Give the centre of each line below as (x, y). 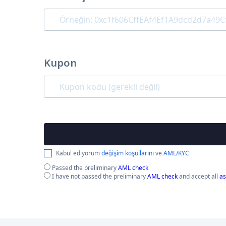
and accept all (199, 176)
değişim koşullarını (128, 153)
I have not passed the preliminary (99, 176)
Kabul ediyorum (79, 153)
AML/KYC (176, 153)
